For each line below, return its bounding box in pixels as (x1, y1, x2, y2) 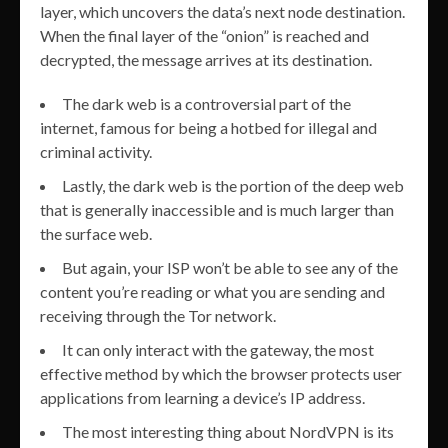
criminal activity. (40, 141, 152, 161)
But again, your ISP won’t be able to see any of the (62, 257, 398, 277)
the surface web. (40, 223, 152, 243)
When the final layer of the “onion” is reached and (40, 25, 369, 45)
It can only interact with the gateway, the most (62, 339, 374, 359)
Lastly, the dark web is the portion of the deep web (62, 175, 404, 195)
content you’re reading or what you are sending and (40, 281, 385, 301)
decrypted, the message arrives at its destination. (40, 49, 372, 69)
